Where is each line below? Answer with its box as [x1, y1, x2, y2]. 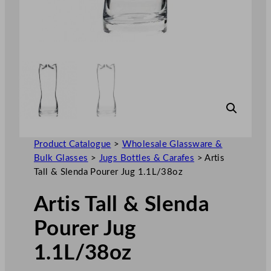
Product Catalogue [34, 139, 111, 149]
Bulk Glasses [34, 153, 88, 163]
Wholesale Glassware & [122, 139, 223, 149]
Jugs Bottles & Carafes [99, 153, 195, 163]
